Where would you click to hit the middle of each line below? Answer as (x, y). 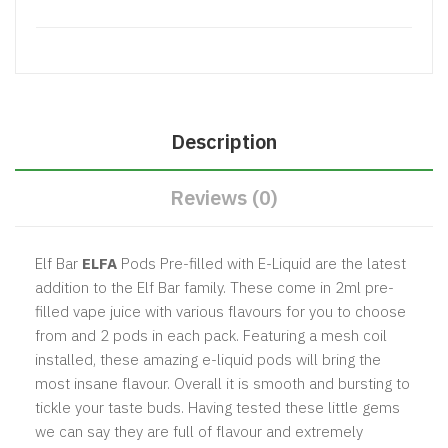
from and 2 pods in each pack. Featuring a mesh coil (211, 335)
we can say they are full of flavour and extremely (199, 431)
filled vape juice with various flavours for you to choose (220, 311)
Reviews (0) (224, 197)
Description (224, 141)
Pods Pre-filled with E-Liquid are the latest (261, 263)
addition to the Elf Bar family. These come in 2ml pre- (214, 287)
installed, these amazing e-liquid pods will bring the (208, 359)
